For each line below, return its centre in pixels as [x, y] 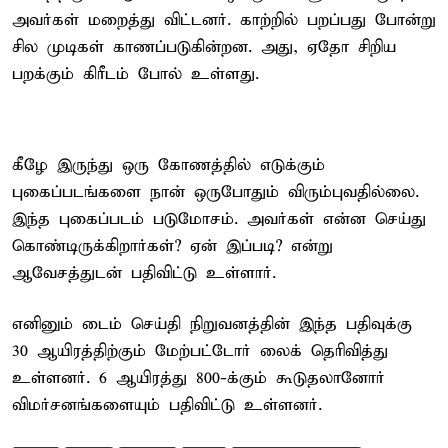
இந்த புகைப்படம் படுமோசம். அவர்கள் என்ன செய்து [219, 219]
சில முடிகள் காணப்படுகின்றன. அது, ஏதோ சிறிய [204, 47]
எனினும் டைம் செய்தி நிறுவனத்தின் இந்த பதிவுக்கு [212, 324]
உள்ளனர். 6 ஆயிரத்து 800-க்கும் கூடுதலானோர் [198, 378]
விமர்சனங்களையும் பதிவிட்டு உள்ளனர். [167, 405]
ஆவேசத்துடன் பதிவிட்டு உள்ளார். [144, 273]
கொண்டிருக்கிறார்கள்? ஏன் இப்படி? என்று [172, 246]
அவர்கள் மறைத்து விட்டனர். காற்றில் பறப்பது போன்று [224, 20]
